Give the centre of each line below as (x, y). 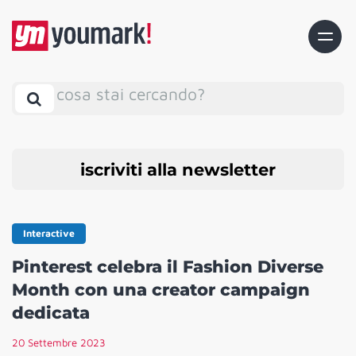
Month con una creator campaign (161, 290)
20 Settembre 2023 (59, 343)
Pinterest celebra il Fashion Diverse (168, 267)
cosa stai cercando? (131, 93)
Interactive (49, 234)
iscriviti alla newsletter (178, 169)
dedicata (51, 313)
